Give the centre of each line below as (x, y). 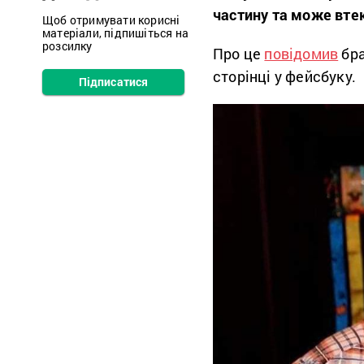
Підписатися (113, 82)
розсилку (67, 46)
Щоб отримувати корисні (111, 20)
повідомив (301, 54)
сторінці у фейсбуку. (284, 76)
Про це (239, 54)
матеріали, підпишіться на (115, 33)
